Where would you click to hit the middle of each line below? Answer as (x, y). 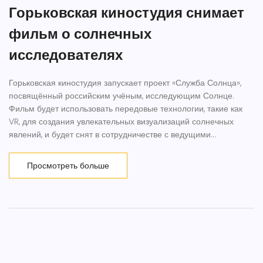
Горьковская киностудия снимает (127, 13)
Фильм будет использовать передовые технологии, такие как (126, 109)
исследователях (66, 55)
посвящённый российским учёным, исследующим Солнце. (122, 96)
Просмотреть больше (68, 166)
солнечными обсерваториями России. (82, 148)
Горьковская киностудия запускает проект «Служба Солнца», (125, 83)
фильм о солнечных (80, 34)
